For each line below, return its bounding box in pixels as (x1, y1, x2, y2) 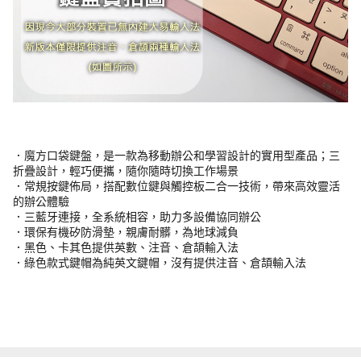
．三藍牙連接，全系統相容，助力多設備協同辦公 (13, 210, 261, 223)
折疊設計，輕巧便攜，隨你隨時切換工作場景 (13, 164, 239, 177)
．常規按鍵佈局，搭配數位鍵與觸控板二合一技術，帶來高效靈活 (13, 179, 340, 193)
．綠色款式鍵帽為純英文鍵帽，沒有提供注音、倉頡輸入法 (13, 255, 306, 269)
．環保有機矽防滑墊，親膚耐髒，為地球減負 (13, 225, 239, 239)
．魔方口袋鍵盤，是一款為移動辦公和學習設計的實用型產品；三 (13, 148, 340, 162)
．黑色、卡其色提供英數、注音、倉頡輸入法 (13, 240, 239, 254)
